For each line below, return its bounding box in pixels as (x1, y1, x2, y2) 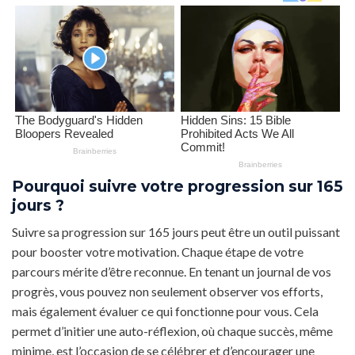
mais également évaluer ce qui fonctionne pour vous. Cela (12, 303, 319, 319)
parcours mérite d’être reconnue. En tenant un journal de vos (12, 264, 331, 280)
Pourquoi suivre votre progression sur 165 (12, 176, 343, 196)
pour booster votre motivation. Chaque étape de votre (12, 244, 303, 260)
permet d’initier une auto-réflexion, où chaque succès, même (12, 323, 333, 339)
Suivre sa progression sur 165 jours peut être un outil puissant (12, 224, 340, 240)
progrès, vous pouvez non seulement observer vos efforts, (12, 284, 323, 300)
